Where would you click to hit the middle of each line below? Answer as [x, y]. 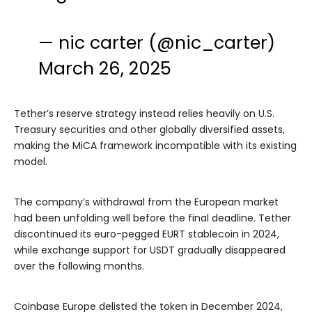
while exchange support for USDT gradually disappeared [150, 250]
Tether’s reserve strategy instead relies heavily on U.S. [144, 114]
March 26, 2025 [105, 69]
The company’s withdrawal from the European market [146, 202]
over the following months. [79, 266]
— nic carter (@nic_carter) [157, 43]
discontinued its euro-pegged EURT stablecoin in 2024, [147, 234]
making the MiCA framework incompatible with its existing [155, 146]
